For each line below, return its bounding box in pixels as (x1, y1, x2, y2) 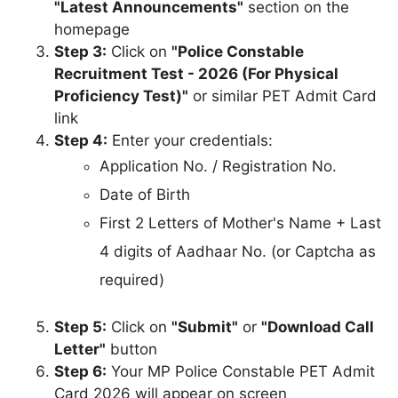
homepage (54, 20, 130, 38)
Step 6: (54, 362, 107, 381)
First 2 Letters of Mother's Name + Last (99, 213, 381, 232)
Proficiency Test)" (54, 86, 188, 105)
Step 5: (54, 318, 107, 337)
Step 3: (54, 42, 107, 60)
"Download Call (261, 318, 374, 337)
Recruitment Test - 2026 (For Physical (54, 64, 338, 83)
